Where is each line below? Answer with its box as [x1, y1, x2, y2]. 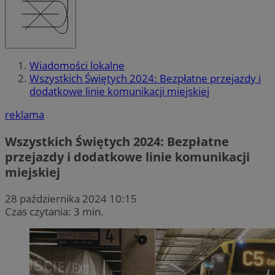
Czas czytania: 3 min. [5, 204, 104, 219]
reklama [5, 107, 44, 122]
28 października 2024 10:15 [5, 191, 137, 206]
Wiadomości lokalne [29, 58, 125, 73]
